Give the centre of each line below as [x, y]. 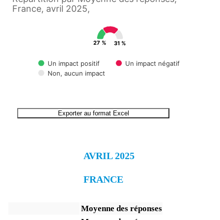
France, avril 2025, [51, 9]
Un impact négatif [152, 63]
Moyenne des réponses [122, 208]
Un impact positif [74, 63]
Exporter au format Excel [93, 113]
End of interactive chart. [56, 110]
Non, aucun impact [76, 73]
